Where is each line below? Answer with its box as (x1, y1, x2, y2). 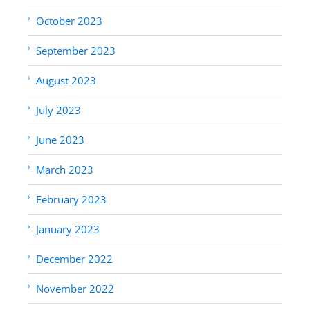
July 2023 (36, 102, 81, 117)
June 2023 (36, 132, 84, 147)
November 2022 (36, 281, 114, 295)
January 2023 (36, 221, 100, 236)
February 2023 (36, 192, 107, 206)
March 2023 (36, 162, 93, 176)
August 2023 (36, 73, 96, 87)
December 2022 (36, 251, 113, 266)
